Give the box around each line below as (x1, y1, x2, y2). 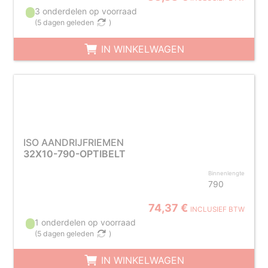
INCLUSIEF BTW (190, 205, 245, 214)
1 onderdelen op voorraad (35, 217, 136, 227)
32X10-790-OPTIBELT (23, 148, 126, 160)
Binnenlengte (208, 170, 245, 176)
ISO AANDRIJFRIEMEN (23, 136, 124, 148)
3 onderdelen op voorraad (35, 6, 138, 16)
